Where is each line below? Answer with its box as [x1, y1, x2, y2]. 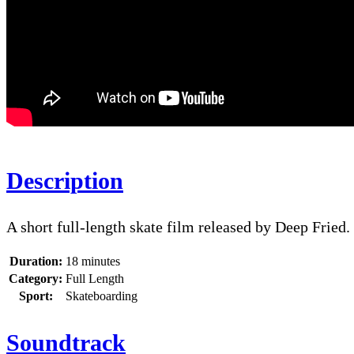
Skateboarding [66, 289, 137, 303]
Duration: [9, 254, 62, 269]
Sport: [18, 289, 53, 303]
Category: [9, 272, 62, 286]
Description [6, 168, 123, 194]
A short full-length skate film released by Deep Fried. [6, 218, 350, 236]
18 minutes [66, 254, 120, 269]
